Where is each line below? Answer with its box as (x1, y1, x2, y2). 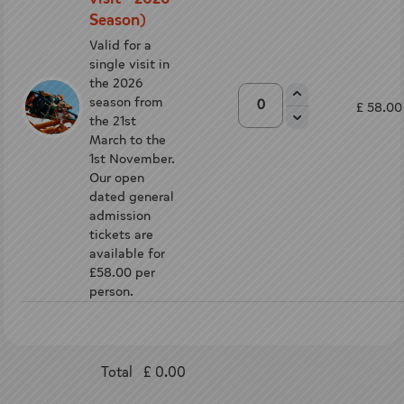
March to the (89, 131, 166, 149)
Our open (89, 169, 144, 187)
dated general (89, 188, 174, 206)
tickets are (89, 225, 153, 243)
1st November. (89, 150, 175, 168)
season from (89, 93, 163, 111)
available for (89, 244, 165, 262)
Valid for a (89, 36, 151, 54)
